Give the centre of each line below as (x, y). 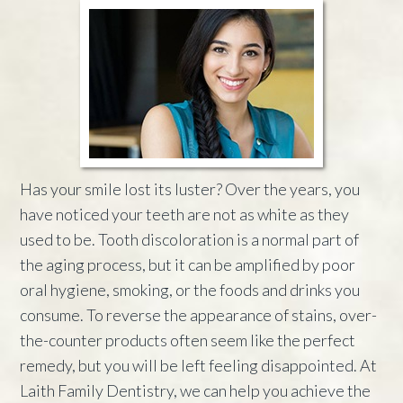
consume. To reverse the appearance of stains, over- (199, 314)
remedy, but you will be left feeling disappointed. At (199, 365)
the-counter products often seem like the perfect (188, 340)
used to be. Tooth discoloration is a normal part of (190, 239)
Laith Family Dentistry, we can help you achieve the (196, 390)
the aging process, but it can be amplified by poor (188, 264)
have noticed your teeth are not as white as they (185, 214)
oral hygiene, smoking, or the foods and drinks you (190, 289)
